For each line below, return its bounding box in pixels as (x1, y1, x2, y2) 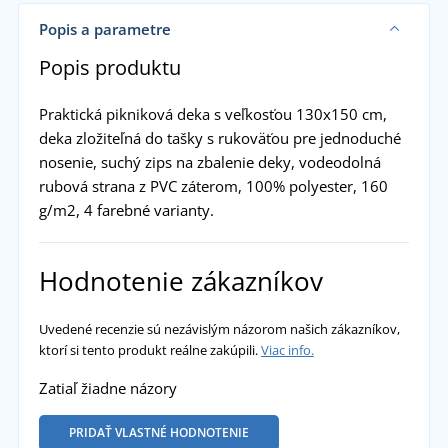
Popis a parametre (38, 18, 171, 39)
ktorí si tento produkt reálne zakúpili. (38, 340, 261, 359)
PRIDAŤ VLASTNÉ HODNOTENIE (68, 423, 249, 441)
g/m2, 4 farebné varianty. (38, 199, 214, 220)
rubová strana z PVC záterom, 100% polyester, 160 (38, 175, 388, 196)
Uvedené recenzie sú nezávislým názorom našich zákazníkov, (38, 319, 400, 338)
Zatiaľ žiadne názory (38, 377, 177, 398)
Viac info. (260, 340, 314, 359)
